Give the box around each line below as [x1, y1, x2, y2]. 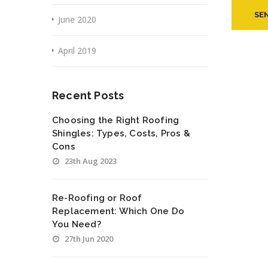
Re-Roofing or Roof [52, 193, 142, 203]
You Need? [52, 219, 101, 230]
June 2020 [58, 14, 96, 25]
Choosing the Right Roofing [52, 115, 179, 126]
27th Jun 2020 [65, 233, 113, 244]
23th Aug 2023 [65, 156, 117, 166]
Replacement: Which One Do [52, 206, 184, 217]
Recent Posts [52, 89, 124, 102]
